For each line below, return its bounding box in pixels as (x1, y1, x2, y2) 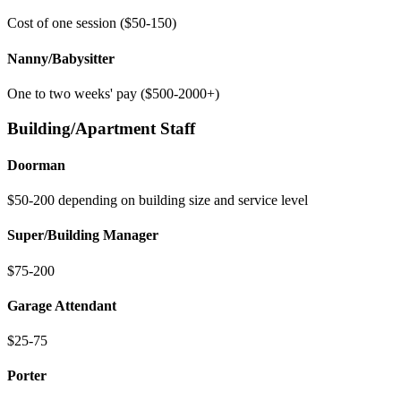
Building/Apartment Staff (7, 118, 195, 138)
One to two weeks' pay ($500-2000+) (7, 85, 219, 101)
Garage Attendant (7, 297, 116, 313)
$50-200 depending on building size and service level (7, 192, 308, 209)
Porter (7, 368, 47, 384)
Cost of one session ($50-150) (7, 15, 176, 31)
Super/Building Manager (7, 227, 158, 243)
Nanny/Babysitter (7, 50, 115, 66)
